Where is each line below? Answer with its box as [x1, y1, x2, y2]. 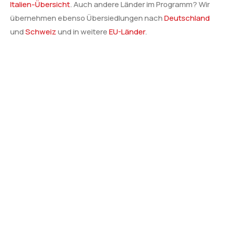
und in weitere [56, 26, 109, 37]
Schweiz [25, 26, 56, 37]
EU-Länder [109, 26, 145, 37]
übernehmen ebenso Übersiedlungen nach [10, 12, 164, 23]
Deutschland [164, 12, 210, 23]
